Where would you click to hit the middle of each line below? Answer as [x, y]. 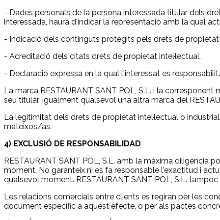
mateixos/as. [28, 126]
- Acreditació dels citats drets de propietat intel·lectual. [102, 56]
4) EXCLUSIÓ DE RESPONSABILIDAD [72, 143]
